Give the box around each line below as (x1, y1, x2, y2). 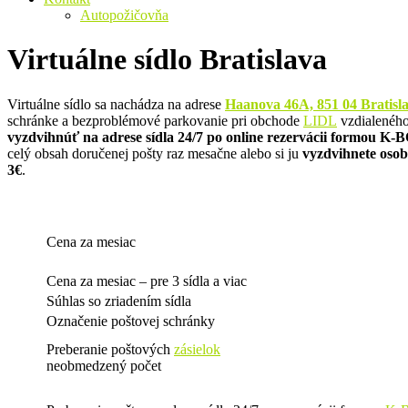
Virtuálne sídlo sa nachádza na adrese (7, 96, 225, 112)
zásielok (174, 341, 220, 357)
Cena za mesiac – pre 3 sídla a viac (46, 272, 247, 289)
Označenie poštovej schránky (46, 312, 215, 329)
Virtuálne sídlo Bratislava (7, 43, 327, 76)
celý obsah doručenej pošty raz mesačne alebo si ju (7, 145, 302, 161)
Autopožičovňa (80, 7, 168, 23)
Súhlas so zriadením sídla (46, 292, 191, 309)
